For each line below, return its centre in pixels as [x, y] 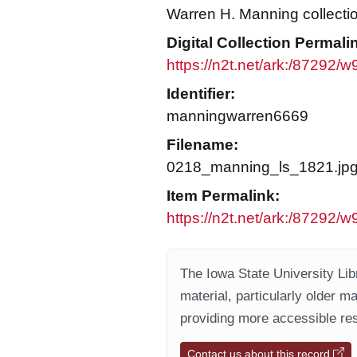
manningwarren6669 [237, 116]
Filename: [202, 145]
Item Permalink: [223, 196]
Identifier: [201, 94]
